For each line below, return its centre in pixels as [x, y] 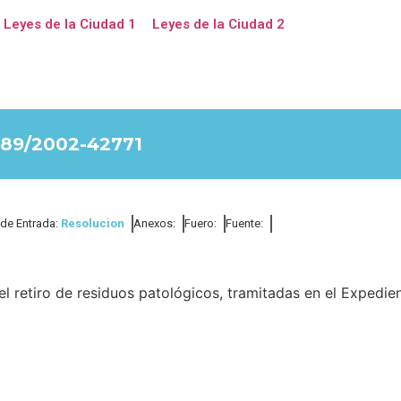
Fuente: [244, 223]
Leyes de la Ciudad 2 [218, 24]
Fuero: [200, 223]
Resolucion [93, 223]
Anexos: [154, 223]
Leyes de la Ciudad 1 [69, 24]
